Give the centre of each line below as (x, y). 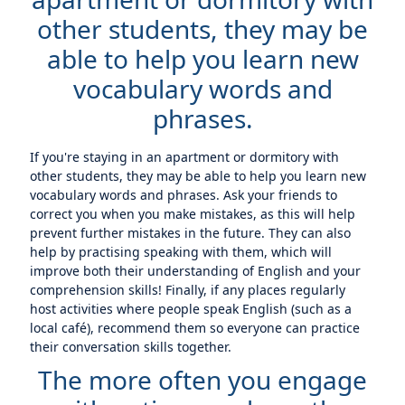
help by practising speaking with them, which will (181, 252)
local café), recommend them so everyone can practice (195, 328)
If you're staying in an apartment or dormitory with (185, 157)
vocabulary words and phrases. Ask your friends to (184, 195)
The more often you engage (202, 380)
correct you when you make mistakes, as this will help (193, 214)
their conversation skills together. (131, 347)
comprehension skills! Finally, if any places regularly (188, 290)
